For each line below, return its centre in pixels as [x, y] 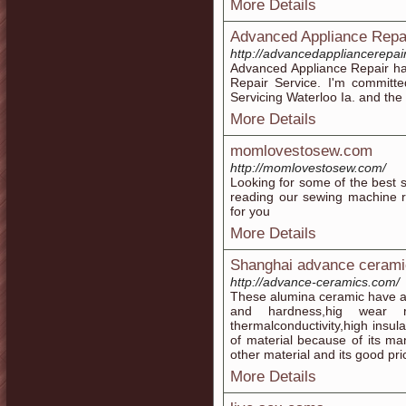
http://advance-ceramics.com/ [315, 282]
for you [250, 211]
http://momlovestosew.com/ [308, 168]
